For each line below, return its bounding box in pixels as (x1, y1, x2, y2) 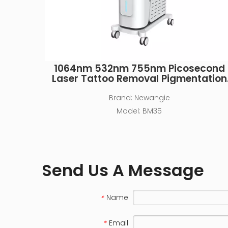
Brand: (108, 93, 132, 103)
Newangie (134, 93, 170, 103)
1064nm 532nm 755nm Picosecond (53, 62, 225, 75)
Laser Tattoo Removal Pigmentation (51, 72, 227, 85)
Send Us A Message (42, 159, 204, 182)
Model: (117, 106, 141, 116)
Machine (118, 82, 160, 96)
